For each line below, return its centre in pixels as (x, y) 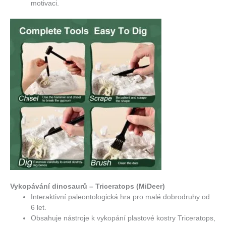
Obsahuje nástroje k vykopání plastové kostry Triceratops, (123, 218)
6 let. (39, 207)
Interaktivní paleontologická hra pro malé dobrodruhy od (121, 197)
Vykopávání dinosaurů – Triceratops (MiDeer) (88, 186)
